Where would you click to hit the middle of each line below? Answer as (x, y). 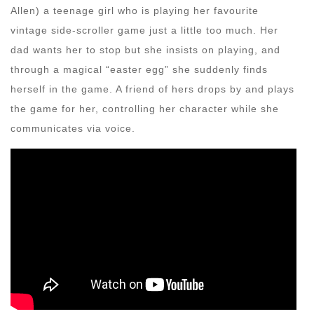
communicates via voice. (75, 128)
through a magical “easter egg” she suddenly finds (139, 69)
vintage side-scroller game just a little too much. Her (144, 30)
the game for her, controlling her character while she (145, 108)
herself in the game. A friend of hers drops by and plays (152, 89)
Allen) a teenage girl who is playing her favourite (135, 10)
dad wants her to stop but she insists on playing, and (145, 49)
